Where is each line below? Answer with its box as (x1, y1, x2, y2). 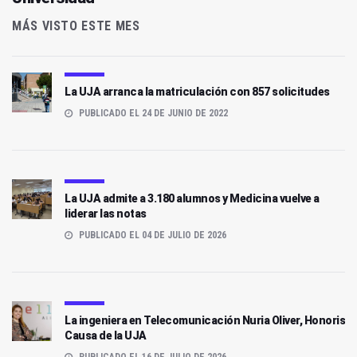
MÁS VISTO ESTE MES (12, 18, 140, 33)
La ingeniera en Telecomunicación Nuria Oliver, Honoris (65, 313, 345, 327)
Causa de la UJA (65, 328, 147, 342)
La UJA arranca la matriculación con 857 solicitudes (65, 84, 330, 98)
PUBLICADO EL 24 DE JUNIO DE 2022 (76, 107, 228, 119)
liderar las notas (65, 206, 147, 220)
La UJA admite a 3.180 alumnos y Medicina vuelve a (65, 191, 320, 205)
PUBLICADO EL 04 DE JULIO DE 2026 (76, 229, 226, 241)
